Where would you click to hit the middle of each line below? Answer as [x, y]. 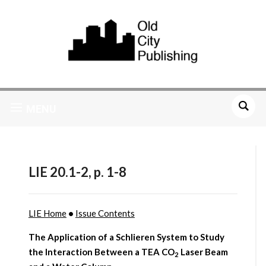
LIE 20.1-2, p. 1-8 [77, 172]
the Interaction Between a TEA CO [101, 252]
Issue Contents [105, 213]
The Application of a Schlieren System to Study [126, 237]
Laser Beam [203, 252]
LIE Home [47, 213]
